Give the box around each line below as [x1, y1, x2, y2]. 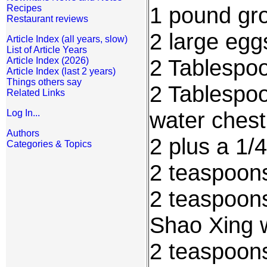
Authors [7, 128, 39, 138]
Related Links [7, 88, 65, 98]
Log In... [7, 108, 40, 118]
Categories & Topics [7, 139, 92, 149]
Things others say [7, 77, 82, 87]
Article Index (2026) [7, 55, 89, 66]
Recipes [7, 3, 42, 13]
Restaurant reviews [7, 14, 88, 24]
